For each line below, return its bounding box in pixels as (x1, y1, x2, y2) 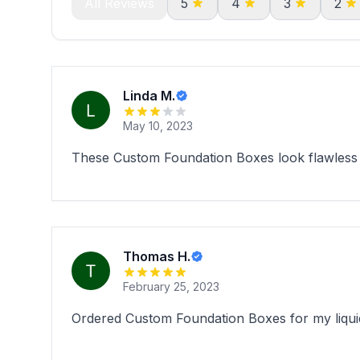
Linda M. (123, 88, 175, 104)
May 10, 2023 (123, 119, 193, 133)
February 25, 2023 (123, 280, 219, 293)
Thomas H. (123, 248, 190, 264)
